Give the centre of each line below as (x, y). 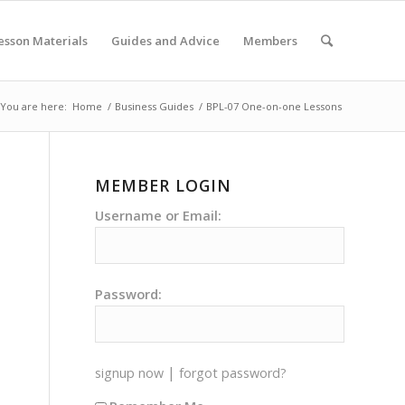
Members (270, 41)
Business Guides (154, 106)
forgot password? (233, 373)
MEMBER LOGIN (164, 185)
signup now (130, 373)
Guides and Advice (165, 41)
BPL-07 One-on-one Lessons (274, 106)
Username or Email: (159, 215)
